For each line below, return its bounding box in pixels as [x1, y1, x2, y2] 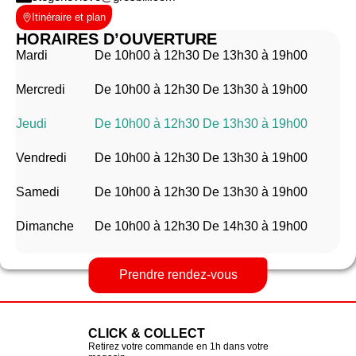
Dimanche [16, 219, 74, 233]
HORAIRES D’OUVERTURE [16, 29, 217, 48]
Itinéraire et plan [32, 11, 106, 24]
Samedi [16, 184, 60, 199]
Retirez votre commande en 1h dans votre [87, 340, 269, 352]
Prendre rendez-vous [118, 268, 238, 282]
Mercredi [16, 82, 65, 96]
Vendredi [16, 150, 67, 164]
